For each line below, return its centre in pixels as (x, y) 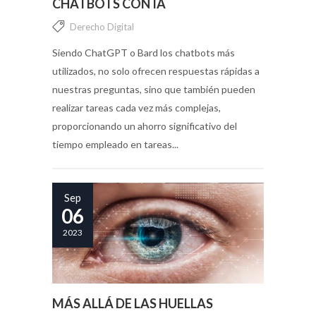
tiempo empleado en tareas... (115, 144)
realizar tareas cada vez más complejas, (136, 107)
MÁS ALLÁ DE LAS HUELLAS (133, 303)
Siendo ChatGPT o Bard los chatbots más (144, 52)
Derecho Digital (102, 26)
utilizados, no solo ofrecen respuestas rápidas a (156, 71)
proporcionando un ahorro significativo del (145, 126)
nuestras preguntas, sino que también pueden (154, 89)
